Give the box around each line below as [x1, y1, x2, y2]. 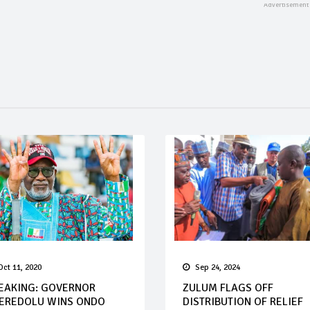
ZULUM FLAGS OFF [182, 281, 273, 295]
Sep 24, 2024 [194, 262, 240, 273]
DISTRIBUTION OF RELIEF [182, 295, 303, 309]
